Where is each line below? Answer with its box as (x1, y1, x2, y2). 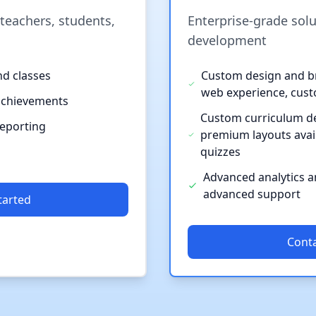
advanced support (203, 186, 301, 202)
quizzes (200, 143, 241, 159)
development (188, 31, 267, 49)
